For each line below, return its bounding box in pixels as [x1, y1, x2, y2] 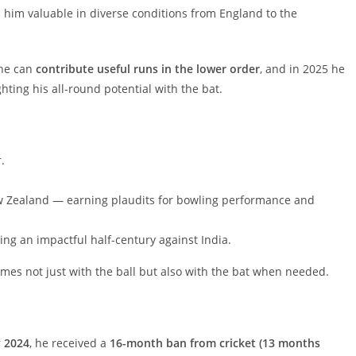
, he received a [29, 335, 110, 350]
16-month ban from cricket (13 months [110, 335, 320, 350]
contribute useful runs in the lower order [36, 60, 260, 76]
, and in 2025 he [260, 60, 345, 76]
